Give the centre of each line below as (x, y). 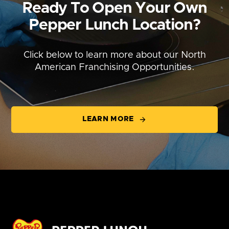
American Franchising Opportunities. (114, 67)
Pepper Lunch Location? (114, 25)
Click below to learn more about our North (114, 55)
